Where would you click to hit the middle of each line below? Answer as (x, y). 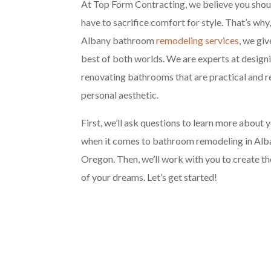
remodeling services (198, 41)
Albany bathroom (119, 41)
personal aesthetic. (120, 95)
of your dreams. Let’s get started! (149, 177)
